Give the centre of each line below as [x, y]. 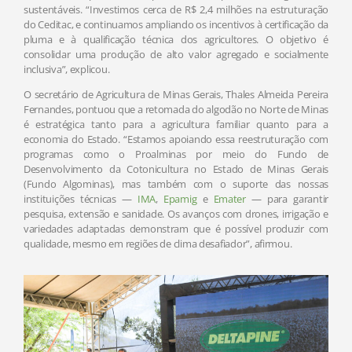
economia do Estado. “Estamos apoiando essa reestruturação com [176, 139]
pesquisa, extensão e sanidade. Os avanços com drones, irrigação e [176, 214]
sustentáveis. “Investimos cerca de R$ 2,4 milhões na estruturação [176, 10]
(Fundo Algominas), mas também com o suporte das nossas [176, 184]
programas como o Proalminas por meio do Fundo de [176, 154]
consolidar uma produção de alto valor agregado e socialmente [176, 55]
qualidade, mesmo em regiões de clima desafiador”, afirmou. [158, 244]
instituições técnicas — [81, 199]
